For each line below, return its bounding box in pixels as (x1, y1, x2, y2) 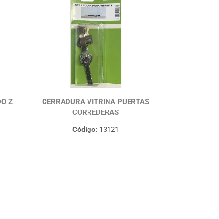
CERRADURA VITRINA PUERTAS (42, 97, 149, 107)
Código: (72, 125, 97, 134)
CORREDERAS (72, 108, 119, 117)
